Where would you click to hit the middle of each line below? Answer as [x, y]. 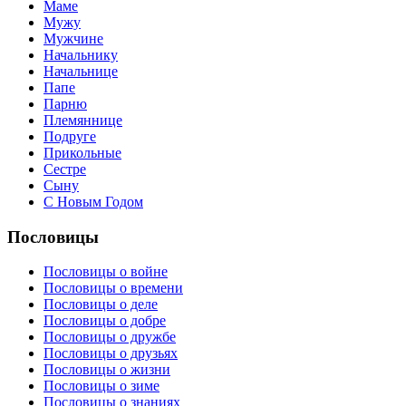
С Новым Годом [93, 201]
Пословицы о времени [113, 288]
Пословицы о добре [105, 321]
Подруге [70, 136]
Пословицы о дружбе [110, 337]
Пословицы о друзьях [111, 353]
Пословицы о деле [101, 304]
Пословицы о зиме [101, 386]
